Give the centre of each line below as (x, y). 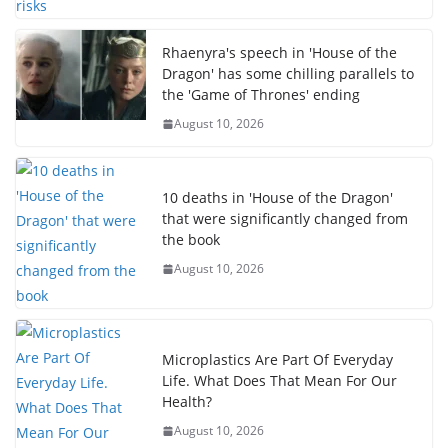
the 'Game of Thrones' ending (261, 95)
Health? (187, 402)
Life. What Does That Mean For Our (279, 381)
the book (191, 240)
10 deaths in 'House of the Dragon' (277, 198)
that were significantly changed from (285, 219)
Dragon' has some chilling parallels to (288, 74)
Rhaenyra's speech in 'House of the (279, 53)
